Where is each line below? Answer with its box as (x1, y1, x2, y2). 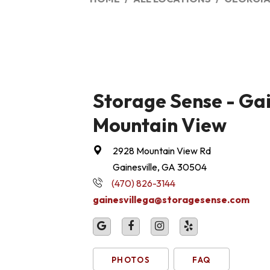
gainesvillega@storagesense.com (92, 193, 250, 206)
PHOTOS (111, 255, 151, 265)
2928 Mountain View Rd (112, 145, 211, 157)
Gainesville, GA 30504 (112, 161, 207, 174)
